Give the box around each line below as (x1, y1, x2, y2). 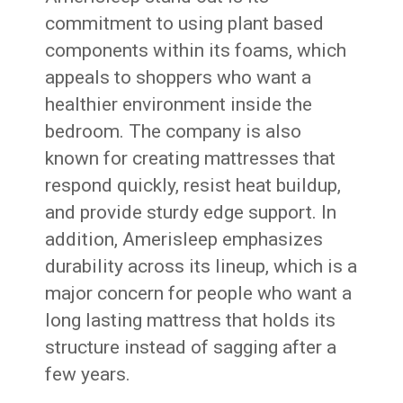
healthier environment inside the (45, 94, 313, 115)
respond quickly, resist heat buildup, (45, 175, 342, 196)
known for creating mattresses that (45, 148, 336, 169)
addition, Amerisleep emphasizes (45, 228, 324, 250)
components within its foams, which (45, 40, 347, 61)
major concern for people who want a (45, 282, 353, 304)
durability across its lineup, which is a (45, 255, 358, 277)
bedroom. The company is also (45, 121, 302, 142)
